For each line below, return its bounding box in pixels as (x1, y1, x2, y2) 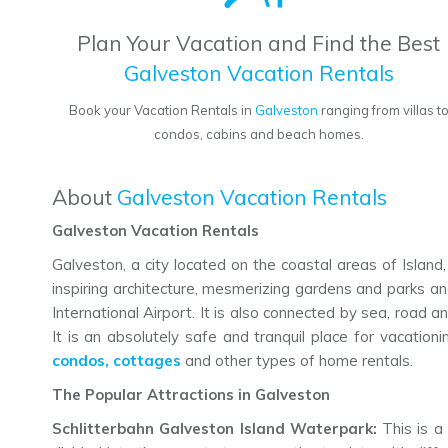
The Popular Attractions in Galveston (52, 385, 330, 405)
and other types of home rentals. (181, 351, 413, 371)
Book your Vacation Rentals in (68, 102, 255, 119)
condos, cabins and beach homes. (153, 126, 364, 143)
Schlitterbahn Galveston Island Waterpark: (52, 419, 383, 439)
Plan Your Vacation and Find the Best (77, 30, 441, 57)
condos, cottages (52, 351, 181, 371)
